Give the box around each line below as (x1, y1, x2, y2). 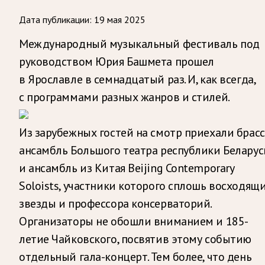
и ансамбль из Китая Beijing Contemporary (19, 160, 234, 176)
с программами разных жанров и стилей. (19, 89, 230, 105)
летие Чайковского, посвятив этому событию (19, 231, 251, 247)
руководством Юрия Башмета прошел (19, 53, 214, 69)
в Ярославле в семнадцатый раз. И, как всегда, (19, 71, 256, 87)
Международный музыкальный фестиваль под (19, 35, 260, 51)
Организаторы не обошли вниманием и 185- (19, 213, 248, 229)
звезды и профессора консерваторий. (19, 195, 213, 211)
